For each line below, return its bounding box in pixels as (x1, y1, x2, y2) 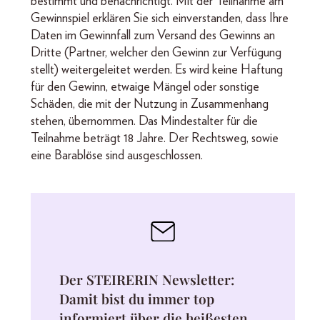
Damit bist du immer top (59, 289, 214, 308)
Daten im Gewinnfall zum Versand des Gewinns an (31, 29, 275, 42)
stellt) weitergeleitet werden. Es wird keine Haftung (31, 63, 283, 76)
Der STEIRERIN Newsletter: (59, 269, 234, 289)
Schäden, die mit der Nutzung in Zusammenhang (31, 97, 269, 111)
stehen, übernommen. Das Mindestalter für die (31, 114, 258, 128)
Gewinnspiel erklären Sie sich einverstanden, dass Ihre (31, 11, 289, 25)
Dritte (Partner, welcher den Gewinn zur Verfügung (31, 46, 281, 59)
